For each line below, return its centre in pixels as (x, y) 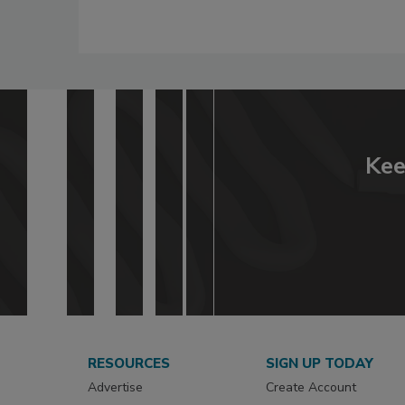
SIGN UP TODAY (320, 363)
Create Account (311, 387)
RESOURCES (129, 363)
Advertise (115, 387)
